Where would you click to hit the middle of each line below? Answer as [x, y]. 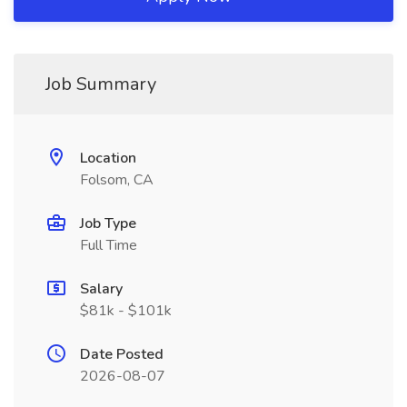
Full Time [109, 245]
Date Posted [122, 354]
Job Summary [101, 84]
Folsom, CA [117, 180]
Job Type [108, 223]
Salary [101, 289]
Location [108, 158]
